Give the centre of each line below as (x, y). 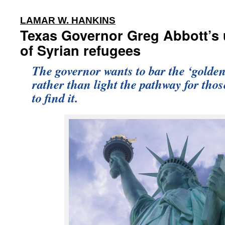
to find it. (55, 98)
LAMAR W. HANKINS (68, 20)
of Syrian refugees (80, 50)
